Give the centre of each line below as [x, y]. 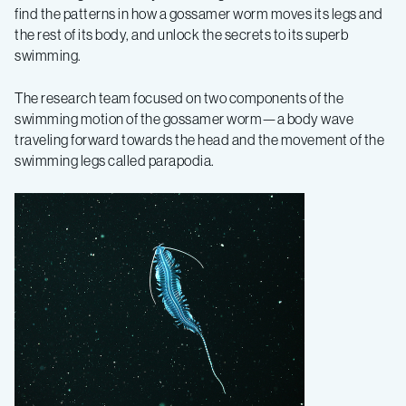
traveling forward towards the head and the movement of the [199, 140]
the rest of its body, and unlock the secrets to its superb [181, 34]
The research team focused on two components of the [179, 98]
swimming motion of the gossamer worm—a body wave [184, 119]
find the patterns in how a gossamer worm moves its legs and [199, 14]
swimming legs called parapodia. [115, 160]
